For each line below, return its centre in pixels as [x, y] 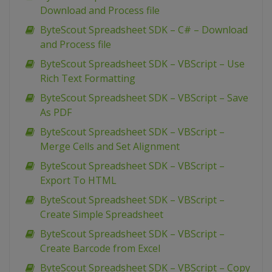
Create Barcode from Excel [100, 249]
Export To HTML [78, 181]
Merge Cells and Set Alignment [110, 147]
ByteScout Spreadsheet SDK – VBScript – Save [144, 98]
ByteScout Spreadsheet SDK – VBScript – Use [142, 64]
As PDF [56, 113]
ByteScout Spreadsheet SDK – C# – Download [144, 30]
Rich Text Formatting [88, 79]
